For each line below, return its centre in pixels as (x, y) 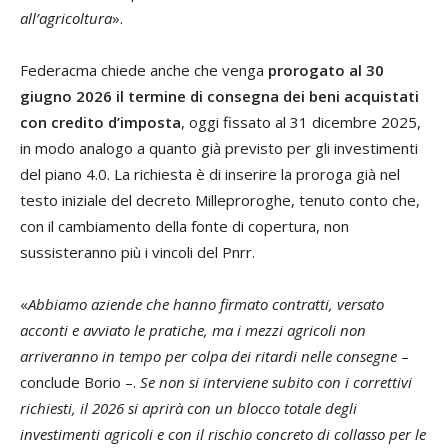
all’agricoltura (66, 18)
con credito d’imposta (100, 122)
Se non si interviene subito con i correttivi (276, 382)
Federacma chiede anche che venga (144, 70)
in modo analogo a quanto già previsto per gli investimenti (219, 148)
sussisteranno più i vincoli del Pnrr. (137, 252)
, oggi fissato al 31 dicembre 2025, (301, 122)
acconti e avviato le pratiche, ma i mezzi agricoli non (193, 330)
